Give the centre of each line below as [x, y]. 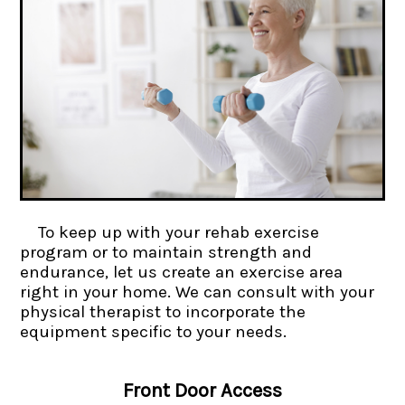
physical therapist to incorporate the [163, 311]
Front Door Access [202, 390]
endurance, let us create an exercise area [182, 272]
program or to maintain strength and [166, 252]
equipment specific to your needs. [154, 331]
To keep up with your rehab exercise [179, 232]
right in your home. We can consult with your [198, 292]
